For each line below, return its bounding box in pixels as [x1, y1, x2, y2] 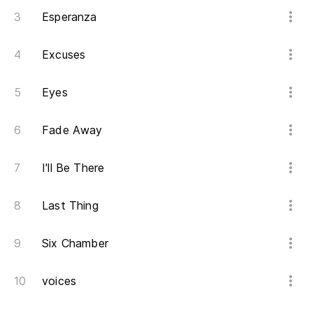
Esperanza [42, 10, 97, 24]
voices [42, 274, 77, 288]
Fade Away [42, 123, 103, 137]
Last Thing [42, 198, 99, 212]
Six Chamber [42, 236, 108, 250]
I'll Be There [42, 161, 105, 175]
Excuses [42, 48, 86, 61]
